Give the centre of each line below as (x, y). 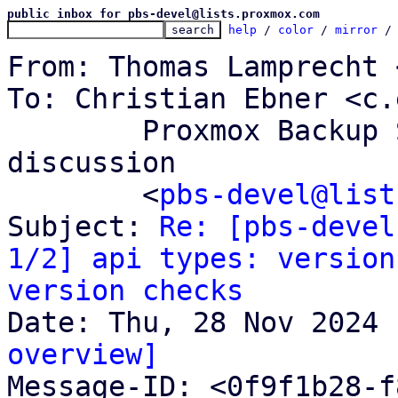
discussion (92, 163)
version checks (125, 291)
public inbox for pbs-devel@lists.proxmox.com (163, 14)
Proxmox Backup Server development (75, 131)
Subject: (83, 227)
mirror (356, 30)
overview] (83, 354)
